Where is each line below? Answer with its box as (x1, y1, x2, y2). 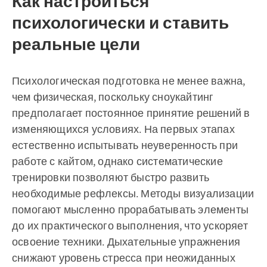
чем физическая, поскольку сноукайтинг (12, 90, 214, 104)
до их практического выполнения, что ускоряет (12, 219, 248, 232)
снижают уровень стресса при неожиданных (12, 251, 235, 265)
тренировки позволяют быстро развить (12, 170, 209, 184)
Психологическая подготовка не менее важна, (12, 74, 246, 88)
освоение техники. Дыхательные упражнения (12, 235, 240, 249)
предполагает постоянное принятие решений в (12, 106, 250, 120)
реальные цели (12, 33, 140, 55)
